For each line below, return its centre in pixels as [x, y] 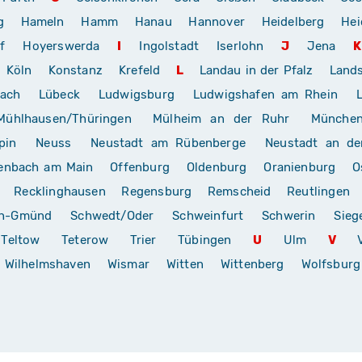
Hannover [217, 21]
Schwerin [289, 215]
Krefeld [140, 70]
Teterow [85, 240]
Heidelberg [293, 21]
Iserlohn [240, 46]
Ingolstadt [169, 46]
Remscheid [239, 191]
